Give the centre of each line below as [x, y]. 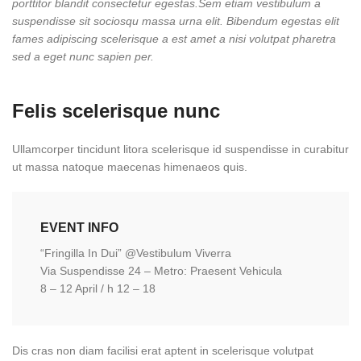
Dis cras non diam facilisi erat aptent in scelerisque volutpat [163, 350]
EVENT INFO [79, 227]
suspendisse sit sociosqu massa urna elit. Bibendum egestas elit [176, 21]
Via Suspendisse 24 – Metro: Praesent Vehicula [161, 270]
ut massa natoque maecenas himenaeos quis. [130, 166]
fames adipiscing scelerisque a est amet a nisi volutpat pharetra [174, 38]
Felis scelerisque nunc [116, 110]
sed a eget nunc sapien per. [83, 56]
